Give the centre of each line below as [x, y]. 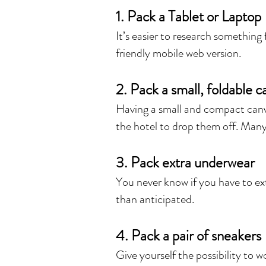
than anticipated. [155, 199]
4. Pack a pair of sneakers [189, 236]
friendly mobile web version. [178, 53]
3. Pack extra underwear [185, 163]
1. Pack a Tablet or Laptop [189, 17]
